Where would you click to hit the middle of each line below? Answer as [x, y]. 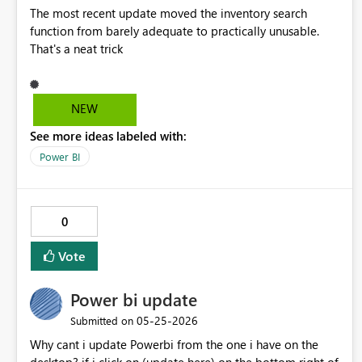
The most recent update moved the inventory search [168, 13]
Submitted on [102, 321]
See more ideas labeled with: [108, 136]
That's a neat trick [76, 49]
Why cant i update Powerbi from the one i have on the [174, 345]
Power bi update [134, 299]
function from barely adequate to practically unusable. [175, 31]
